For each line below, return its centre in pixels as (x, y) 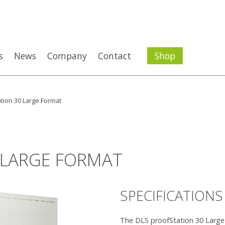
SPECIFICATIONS (172, 196)
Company (67, 56)
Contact (115, 56)
